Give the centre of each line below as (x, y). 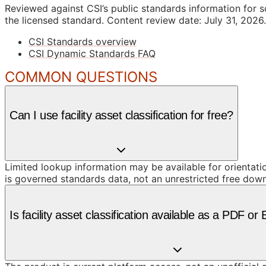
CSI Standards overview (83, 41)
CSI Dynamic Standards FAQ (92, 53)
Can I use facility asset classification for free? (121, 115)
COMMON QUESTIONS (81, 77)
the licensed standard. (54, 20)
